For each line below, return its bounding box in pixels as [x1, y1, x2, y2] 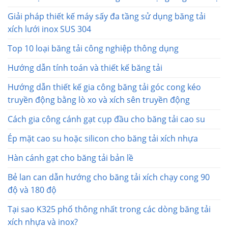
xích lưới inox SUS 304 [8, 23, 91, 35]
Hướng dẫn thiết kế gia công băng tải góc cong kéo [8, 81, 201, 93]
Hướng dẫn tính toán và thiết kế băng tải [8, 62, 162, 73]
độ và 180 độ [8, 184, 56, 195]
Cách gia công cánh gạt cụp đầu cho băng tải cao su [8, 113, 205, 125]
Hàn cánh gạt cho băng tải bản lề [8, 152, 133, 163]
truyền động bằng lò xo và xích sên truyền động [8, 94, 190, 105]
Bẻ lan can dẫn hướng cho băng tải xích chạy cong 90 [8, 171, 210, 183]
